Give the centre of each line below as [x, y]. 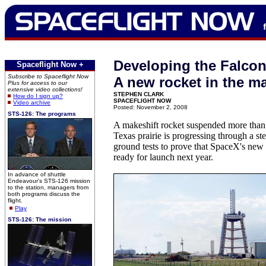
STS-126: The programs [42, 114]
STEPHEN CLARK [139, 94]
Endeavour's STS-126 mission [49, 181]
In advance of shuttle [37, 174]
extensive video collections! [45, 89]
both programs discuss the [44, 194]
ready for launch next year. [163, 157]
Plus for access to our [37, 83]
